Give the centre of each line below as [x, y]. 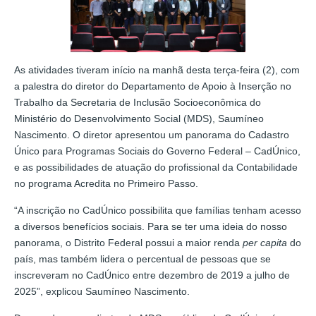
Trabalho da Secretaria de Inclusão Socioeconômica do [138, 102]
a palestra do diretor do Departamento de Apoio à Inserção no [153, 86]
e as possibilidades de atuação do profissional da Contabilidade [156, 167]
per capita [265, 242]
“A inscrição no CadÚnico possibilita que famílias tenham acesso [158, 210]
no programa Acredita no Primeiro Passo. [106, 183]
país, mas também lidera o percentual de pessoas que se [142, 259]
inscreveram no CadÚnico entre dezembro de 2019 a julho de [152, 275]
